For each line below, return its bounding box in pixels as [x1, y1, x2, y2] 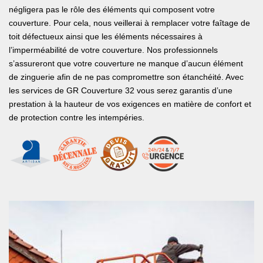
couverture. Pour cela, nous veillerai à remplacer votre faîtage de [9, 18, 250, 28]
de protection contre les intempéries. [9, 113, 144, 122]
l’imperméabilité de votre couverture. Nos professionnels [9, 45, 218, 55]
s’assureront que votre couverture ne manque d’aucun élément [9, 59, 243, 68]
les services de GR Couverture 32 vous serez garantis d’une [9, 86, 232, 95]
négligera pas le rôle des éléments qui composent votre [9, 5, 215, 14]
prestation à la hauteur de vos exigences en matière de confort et [9, 99, 251, 109]
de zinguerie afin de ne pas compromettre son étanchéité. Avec [9, 72, 244, 82]
